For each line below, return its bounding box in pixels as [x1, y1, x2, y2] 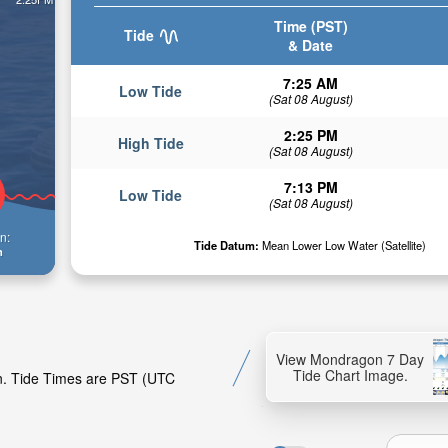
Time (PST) [273, 16, 348, 36]
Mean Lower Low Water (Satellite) [259, 237, 427, 253]
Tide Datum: [194, 237, 260, 253]
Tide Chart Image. [292, 365, 408, 386]
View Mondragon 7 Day [276, 349, 424, 370]
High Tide [117, 133, 184, 153]
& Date [288, 35, 333, 55]
